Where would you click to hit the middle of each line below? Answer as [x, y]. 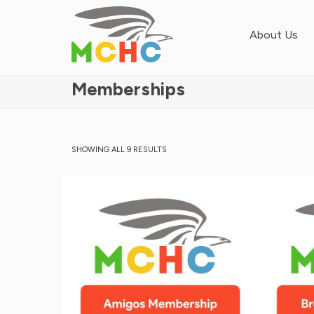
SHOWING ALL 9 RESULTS [119, 150]
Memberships [128, 89]
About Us [274, 35]
